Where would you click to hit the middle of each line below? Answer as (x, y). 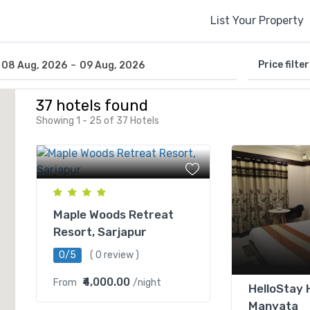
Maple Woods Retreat (114, 215)
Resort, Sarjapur (100, 232)
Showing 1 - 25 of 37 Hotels (98, 121)
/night (147, 283)
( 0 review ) (115, 255)
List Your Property (257, 20)
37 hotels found (92, 106)
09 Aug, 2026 (112, 65)
